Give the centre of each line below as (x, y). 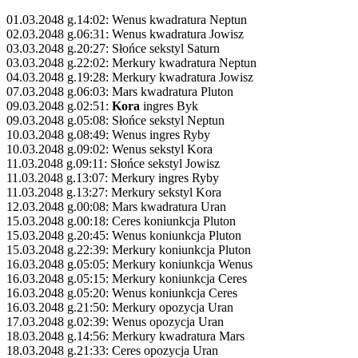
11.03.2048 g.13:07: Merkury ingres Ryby (113, 177)
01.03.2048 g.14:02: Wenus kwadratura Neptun (127, 19)
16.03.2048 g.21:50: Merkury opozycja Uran (120, 307)
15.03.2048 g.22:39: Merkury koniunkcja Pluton (129, 249)
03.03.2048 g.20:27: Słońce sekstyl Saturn (113, 48)
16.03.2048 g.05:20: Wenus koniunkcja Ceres (122, 292)
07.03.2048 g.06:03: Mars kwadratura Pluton (120, 91)
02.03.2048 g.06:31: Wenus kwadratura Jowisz (125, 34)
